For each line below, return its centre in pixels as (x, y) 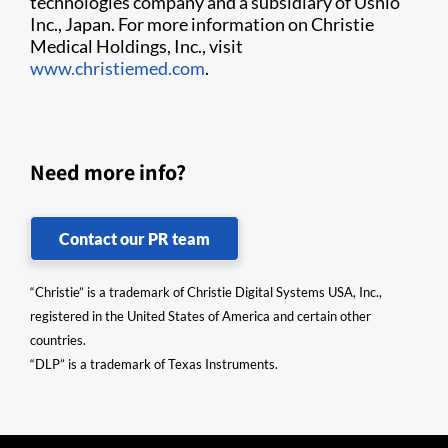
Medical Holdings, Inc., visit (136, 46)
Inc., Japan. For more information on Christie (202, 24)
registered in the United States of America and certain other (200, 316)
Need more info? (108, 172)
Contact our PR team (134, 238)
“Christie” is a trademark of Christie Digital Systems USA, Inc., (206, 292)
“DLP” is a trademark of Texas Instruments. (154, 364)
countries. (58, 340)
